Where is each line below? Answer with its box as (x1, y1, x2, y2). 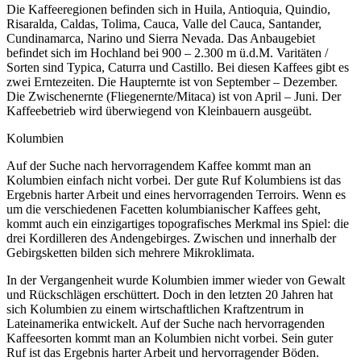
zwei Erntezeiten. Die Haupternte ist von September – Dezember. (6, 75, 338, 89)
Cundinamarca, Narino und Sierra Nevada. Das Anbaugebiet (6, 31, 315, 46)
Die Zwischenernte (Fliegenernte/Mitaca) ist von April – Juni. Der (6, 89, 341, 104)
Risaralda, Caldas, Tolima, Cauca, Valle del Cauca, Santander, (6, 17, 322, 31)
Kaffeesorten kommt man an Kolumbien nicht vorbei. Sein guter (6, 331, 333, 346)
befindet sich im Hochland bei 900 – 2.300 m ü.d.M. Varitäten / (6, 46, 328, 60)
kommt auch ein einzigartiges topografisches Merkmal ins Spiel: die (6, 217, 349, 231)
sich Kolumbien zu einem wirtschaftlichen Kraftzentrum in (6, 302, 304, 317)
